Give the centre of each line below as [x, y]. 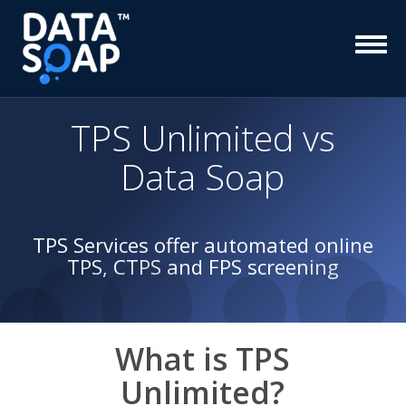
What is [176, 359]
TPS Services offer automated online [203, 245]
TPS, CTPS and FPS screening [203, 266]
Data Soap [203, 176]
